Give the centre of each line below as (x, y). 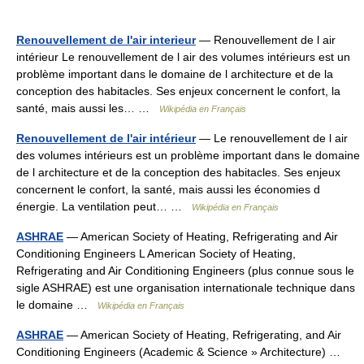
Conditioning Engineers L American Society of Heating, (156, 253)
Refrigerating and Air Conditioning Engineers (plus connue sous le (185, 271)
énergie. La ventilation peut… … (104, 206)
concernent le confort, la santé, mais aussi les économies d (168, 189)
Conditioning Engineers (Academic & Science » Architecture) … (182, 352)
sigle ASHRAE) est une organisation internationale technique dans (186, 288)
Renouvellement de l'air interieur (106, 40)
